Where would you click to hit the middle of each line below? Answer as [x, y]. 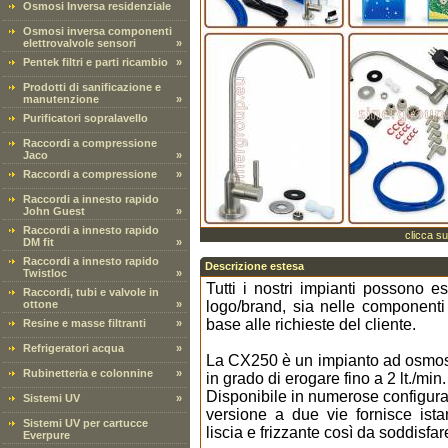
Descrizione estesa [254, 266]
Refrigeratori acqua [73, 348]
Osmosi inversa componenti [97, 31]
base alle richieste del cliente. [311, 324]
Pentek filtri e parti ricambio [95, 62]
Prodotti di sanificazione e [92, 87]
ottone [40, 304]
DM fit [38, 242]
